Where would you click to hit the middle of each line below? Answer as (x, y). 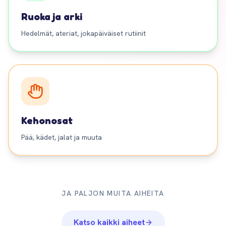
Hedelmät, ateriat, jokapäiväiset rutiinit (83, 33)
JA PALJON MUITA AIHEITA (113, 193)
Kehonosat (47, 121)
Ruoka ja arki (52, 17)
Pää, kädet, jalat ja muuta (62, 137)
